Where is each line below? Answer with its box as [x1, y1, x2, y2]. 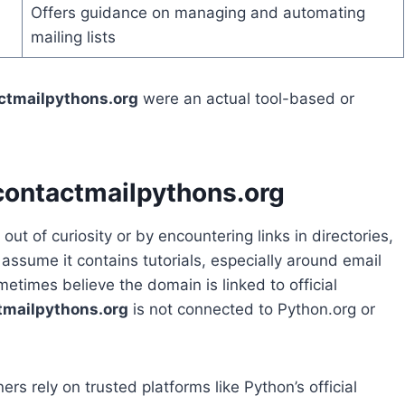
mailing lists [30, 28, 116, 47]
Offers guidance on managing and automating [30, 4, 365, 23]
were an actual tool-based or [138, 89, 354, 108]
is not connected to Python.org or [128, 300, 375, 319]
